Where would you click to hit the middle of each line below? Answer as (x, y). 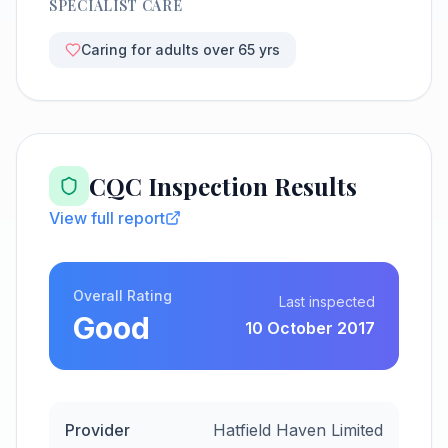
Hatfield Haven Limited (298, 430)
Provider (97, 430)
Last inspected (327, 301)
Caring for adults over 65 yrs (180, 49)
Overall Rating (122, 295)
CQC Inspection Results (223, 186)
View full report (107, 218)
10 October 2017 (310, 328)
